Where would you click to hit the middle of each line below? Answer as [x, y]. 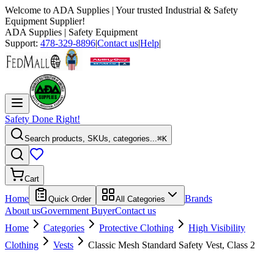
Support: [23, 43]
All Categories [140, 199]
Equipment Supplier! [45, 21]
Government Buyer [78, 211]
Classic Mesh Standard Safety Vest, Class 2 [172, 245]
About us [23, 211]
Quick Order [70, 199]
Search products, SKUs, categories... [91, 139]
